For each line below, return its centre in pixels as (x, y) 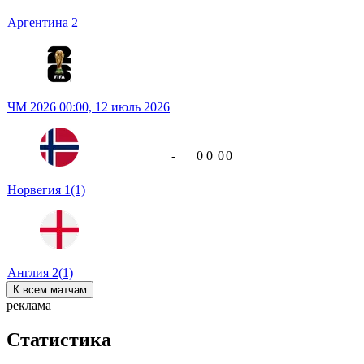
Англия (30, 273)
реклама (29, 305)
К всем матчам (50, 290)
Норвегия (36, 190)
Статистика (59, 340)
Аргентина (39, 23)
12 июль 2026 (132, 107)
